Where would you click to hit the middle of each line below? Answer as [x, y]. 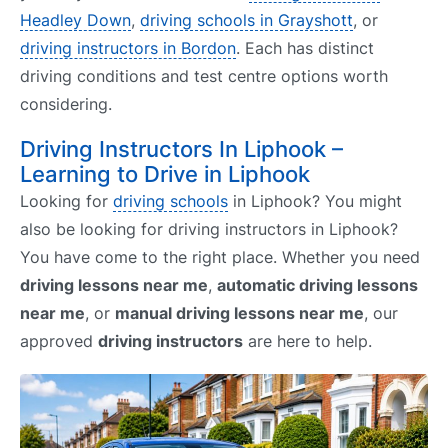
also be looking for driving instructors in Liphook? [209, 229]
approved [59, 341]
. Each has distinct [305, 48]
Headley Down [75, 20]
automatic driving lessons [317, 285]
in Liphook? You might [315, 201]
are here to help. [307, 341]
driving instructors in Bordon [128, 48]
